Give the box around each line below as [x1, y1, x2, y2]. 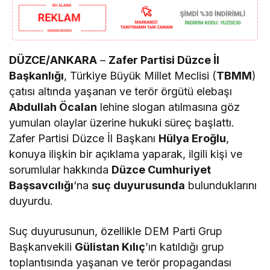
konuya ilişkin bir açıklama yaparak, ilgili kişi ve [9, 148, 243, 161]
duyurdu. [9, 195, 53, 208]
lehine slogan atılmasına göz [97, 101, 240, 114]
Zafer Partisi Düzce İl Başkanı [9, 132, 159, 145]
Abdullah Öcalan [9, 101, 98, 114]
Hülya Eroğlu [159, 132, 227, 145]
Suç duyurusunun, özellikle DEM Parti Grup [9, 225, 223, 238]
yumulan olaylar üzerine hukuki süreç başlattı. [9, 116, 235, 130]
